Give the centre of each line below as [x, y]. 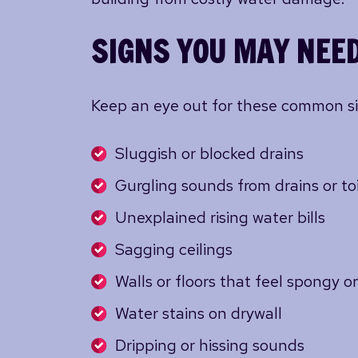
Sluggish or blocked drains [209, 153]
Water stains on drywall [199, 313]
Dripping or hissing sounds [210, 345]
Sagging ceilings [174, 249]
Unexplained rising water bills [220, 217]
